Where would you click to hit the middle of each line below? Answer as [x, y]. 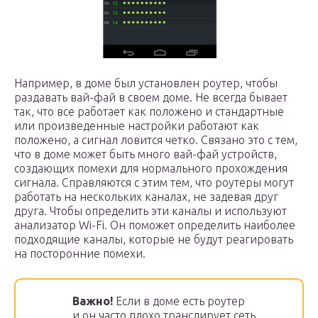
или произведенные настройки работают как [137, 126]
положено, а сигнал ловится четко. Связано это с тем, [156, 140]
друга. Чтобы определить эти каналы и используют [150, 211]
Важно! [94, 301]
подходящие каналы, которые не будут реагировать [154, 239]
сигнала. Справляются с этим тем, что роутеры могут [154, 182]
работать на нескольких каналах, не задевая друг [146, 197]
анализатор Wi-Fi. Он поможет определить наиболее [155, 225]
